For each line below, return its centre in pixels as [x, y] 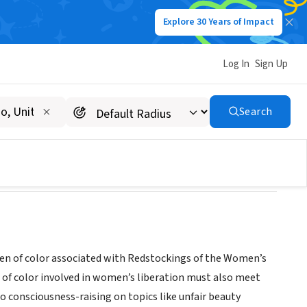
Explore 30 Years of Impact [219, 22]
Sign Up [271, 64]
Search [256, 112]
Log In [236, 64]
